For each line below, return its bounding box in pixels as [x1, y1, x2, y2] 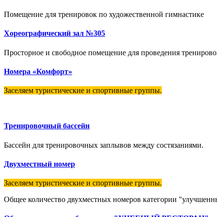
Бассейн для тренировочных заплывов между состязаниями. [4, 140, 203, 149]
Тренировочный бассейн [4, 122, 90, 130]
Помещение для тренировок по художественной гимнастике [4, 10, 204, 19]
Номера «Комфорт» [4, 67, 72, 76]
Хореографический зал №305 [4, 29, 105, 38]
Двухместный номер [4, 159, 75, 168]
